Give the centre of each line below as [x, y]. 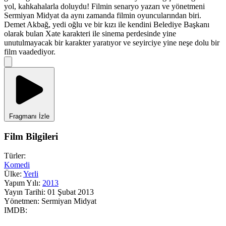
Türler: [15, 156]
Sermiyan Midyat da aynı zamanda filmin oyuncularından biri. [103, 15]
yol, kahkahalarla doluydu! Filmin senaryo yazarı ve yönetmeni [104, 6]
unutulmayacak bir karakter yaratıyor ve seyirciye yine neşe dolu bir [112, 42]
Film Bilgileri [31, 136]
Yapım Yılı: [22, 183]
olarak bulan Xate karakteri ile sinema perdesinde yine [90, 33]
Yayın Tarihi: [25, 192]
